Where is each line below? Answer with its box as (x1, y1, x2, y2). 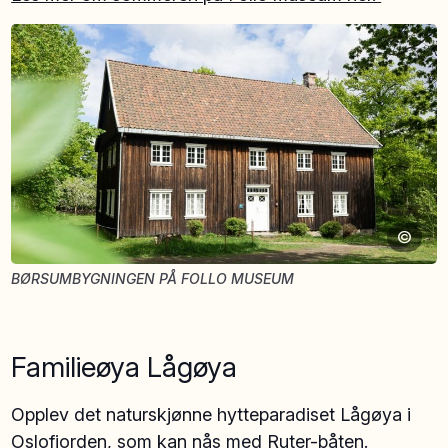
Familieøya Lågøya (11, 349, 238, 384)
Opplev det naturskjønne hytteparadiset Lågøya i (11, 403, 412, 425)
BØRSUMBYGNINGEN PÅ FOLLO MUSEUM (11, 269, 295, 287)
